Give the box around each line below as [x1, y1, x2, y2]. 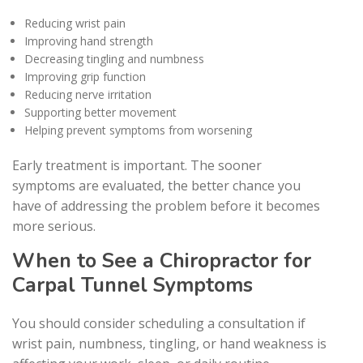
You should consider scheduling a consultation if [12, 314, 305, 332]
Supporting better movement [24, 104, 177, 120]
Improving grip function [24, 68, 146, 84]
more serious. [12, 216, 96, 235]
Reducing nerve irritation [24, 86, 152, 102]
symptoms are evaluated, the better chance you [12, 176, 301, 194]
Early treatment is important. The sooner [12, 156, 262, 174]
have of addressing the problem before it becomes [12, 196, 320, 215]
